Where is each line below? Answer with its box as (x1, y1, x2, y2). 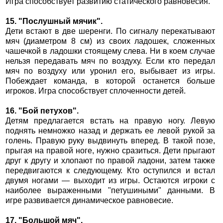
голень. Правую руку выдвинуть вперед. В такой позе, (5, 136, 216, 145)
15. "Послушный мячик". (5, 17, 103, 26)
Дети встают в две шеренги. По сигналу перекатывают (5, 27, 216, 36)
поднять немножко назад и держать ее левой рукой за (5, 126, 216, 135)
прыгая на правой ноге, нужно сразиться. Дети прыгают (5, 146, 216, 155)
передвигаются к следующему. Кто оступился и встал (5, 166, 216, 175)
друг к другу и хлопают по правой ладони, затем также (5, 156, 216, 165)
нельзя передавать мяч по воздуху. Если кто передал (5, 57, 216, 66)
